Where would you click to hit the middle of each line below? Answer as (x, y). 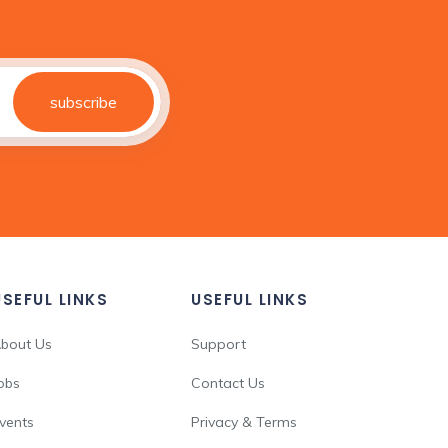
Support (218, 344)
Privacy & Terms (244, 422)
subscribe (83, 102)
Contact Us (228, 383)
